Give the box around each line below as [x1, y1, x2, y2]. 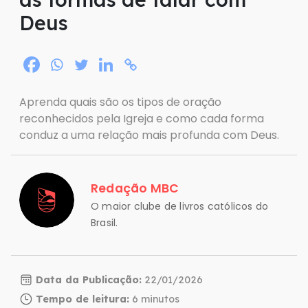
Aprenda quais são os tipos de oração [19, 94, 221, 111]
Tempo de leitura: [36, 293, 129, 306]
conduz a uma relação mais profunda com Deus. [19, 127, 279, 144]
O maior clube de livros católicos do [91, 199, 269, 213]
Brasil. [91, 215, 118, 230]
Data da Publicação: [36, 274, 142, 287]
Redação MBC [91, 179, 179, 197]
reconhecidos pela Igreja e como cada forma [19, 111, 264, 127]
